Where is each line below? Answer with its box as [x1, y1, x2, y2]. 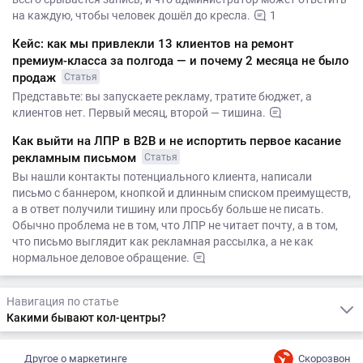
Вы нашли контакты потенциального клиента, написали [12, 170, 312, 183]
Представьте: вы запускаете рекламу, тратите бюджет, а [12, 90, 312, 103]
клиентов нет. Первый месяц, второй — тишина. [12, 106, 266, 119]
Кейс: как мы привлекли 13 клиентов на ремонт [12, 36, 293, 51]
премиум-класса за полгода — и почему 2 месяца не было [12, 53, 349, 68]
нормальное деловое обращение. [12, 251, 190, 264]
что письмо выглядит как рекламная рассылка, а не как [12, 235, 314, 248]
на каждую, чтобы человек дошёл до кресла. [12, 9, 250, 22]
